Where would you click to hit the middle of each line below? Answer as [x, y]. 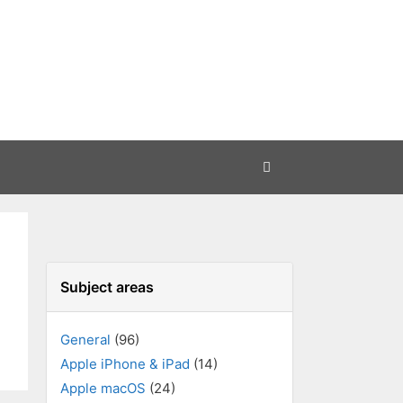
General [85, 340]
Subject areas [107, 287]
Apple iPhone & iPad [125, 364]
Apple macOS [103, 388]
